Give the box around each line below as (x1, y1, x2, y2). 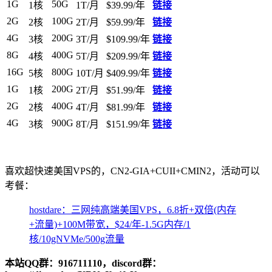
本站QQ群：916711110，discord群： (5, 258, 161, 269)
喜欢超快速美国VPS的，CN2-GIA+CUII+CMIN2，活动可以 (5, 166, 260, 177)
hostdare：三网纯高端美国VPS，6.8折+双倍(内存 (29, 205, 236, 216)
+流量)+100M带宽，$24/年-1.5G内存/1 (29, 219, 191, 230)
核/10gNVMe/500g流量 (29, 234, 124, 245)
